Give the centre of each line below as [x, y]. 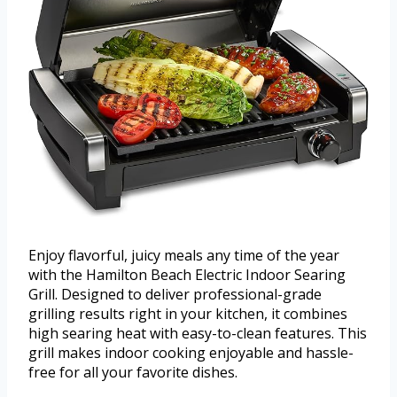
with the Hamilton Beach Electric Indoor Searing [187, 274]
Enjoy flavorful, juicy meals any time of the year [184, 255]
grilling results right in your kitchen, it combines [188, 313]
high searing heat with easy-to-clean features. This [198, 333]
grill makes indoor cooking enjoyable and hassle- [191, 352]
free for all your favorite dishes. [133, 372]
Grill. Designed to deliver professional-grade [175, 294]
